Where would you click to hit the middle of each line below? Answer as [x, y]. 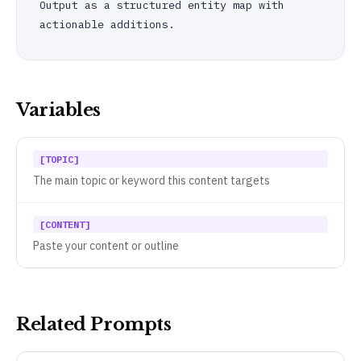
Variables [59, 110]
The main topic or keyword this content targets [151, 180]
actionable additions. [107, 24]
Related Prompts [94, 324]
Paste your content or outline [106, 245]
